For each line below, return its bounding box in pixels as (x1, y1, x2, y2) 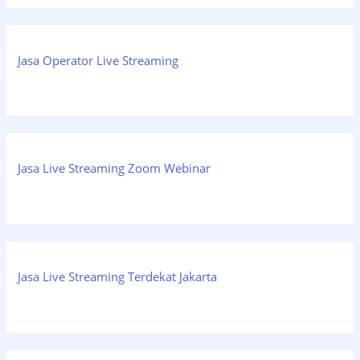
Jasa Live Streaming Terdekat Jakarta (18, 268, 218, 285)
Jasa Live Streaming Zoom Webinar (18, 160, 211, 177)
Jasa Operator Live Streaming (18, 51, 179, 68)
